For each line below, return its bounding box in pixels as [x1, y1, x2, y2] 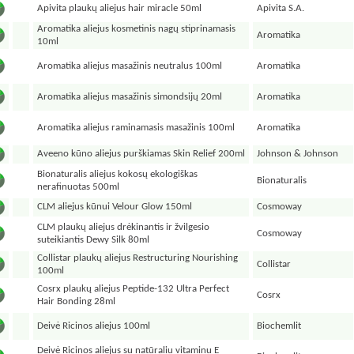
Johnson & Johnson [257, 149, 339, 159]
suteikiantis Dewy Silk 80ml [37, 235, 150, 245]
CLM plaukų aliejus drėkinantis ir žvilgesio [37, 222, 210, 232]
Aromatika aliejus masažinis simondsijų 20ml [37, 92, 223, 102]
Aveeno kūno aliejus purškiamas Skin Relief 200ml [37, 149, 246, 159]
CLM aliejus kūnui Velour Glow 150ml [37, 201, 193, 212]
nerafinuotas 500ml [37, 182, 120, 192]
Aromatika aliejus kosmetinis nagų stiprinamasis [37, 24, 236, 34]
